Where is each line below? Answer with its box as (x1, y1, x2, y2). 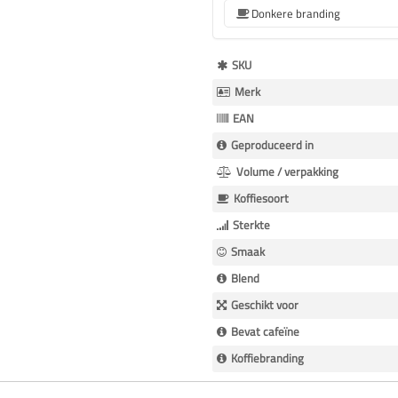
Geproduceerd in (231, 135, 314, 154)
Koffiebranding (231, 348, 304, 367)
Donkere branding (251, 4, 340, 22)
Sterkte (233, 215, 270, 234)
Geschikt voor (231, 295, 298, 314)
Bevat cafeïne (231, 322, 299, 340)
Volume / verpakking (236, 162, 338, 180)
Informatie (211, 73, 267, 92)
